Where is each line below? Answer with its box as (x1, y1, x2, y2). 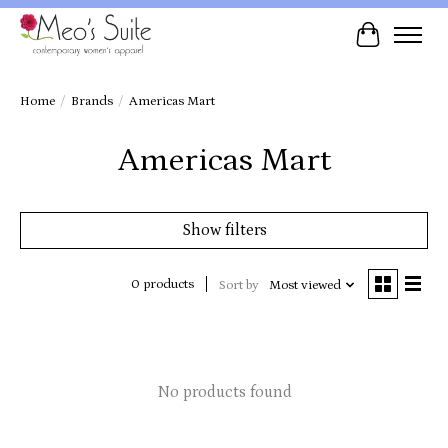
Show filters (181, 220, 267, 239)
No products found (156, 382, 292, 401)
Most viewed (268, 277, 341, 293)
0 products (130, 277, 194, 293)
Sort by (218, 277, 259, 293)
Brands (71, 93, 113, 109)
